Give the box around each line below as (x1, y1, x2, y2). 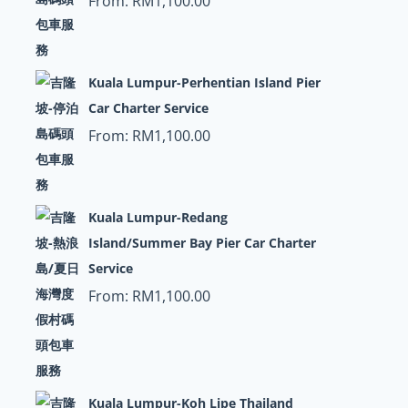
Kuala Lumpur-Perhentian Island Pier (87, 74, 321, 91)
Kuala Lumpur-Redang (87, 209, 228, 226)
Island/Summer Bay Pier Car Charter (87, 234, 316, 251)
